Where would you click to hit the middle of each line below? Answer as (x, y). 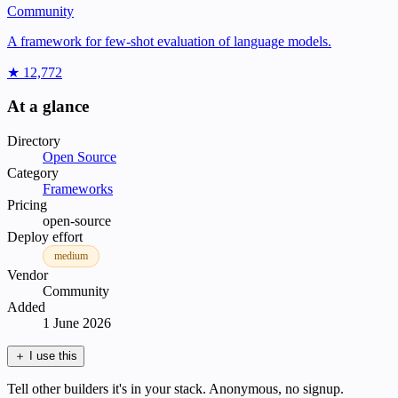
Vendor (28, 275)
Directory (34, 141)
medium (71, 256)
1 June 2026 (77, 323)
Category (33, 173)
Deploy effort (45, 237)
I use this (53, 356)
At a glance (48, 107)
